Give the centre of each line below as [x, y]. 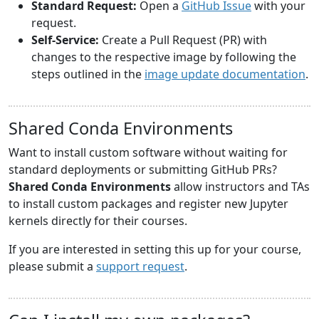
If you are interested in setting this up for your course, [155, 250]
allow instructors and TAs [240, 187]
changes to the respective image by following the [164, 57]
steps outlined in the [88, 74]
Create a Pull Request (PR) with [183, 40]
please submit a [52, 267]
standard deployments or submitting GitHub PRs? [143, 170]
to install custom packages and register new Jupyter [148, 204]
